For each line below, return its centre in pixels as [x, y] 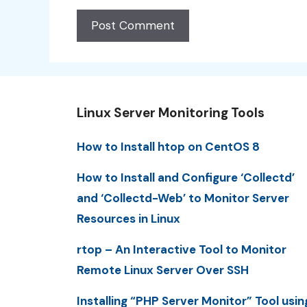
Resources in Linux [128, 218]
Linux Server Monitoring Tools [171, 112]
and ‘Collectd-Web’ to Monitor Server [183, 198]
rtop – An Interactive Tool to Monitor [182, 250]
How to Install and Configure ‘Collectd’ [186, 177]
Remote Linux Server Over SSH [163, 270]
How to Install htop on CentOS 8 [168, 146]
